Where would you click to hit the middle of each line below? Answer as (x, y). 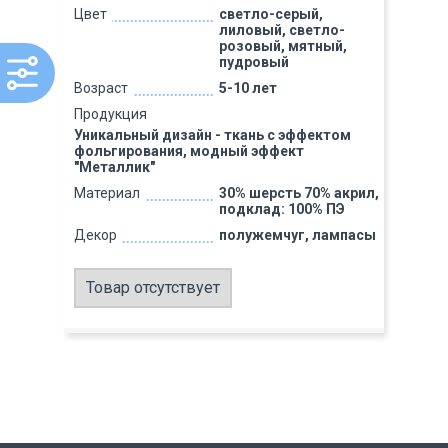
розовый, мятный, (282, 46)
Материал (107, 193)
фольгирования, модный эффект (189, 151)
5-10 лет (247, 88)
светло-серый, (270, 14)
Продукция (110, 114)
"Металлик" (114, 167)
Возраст (101, 88)
